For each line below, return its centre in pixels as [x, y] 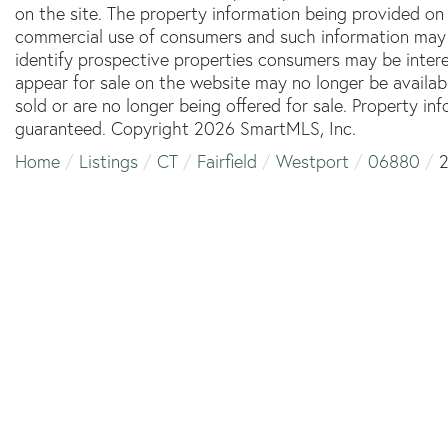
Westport [312, 161]
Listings [108, 161]
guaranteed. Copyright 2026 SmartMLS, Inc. [185, 128]
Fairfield [227, 161]
